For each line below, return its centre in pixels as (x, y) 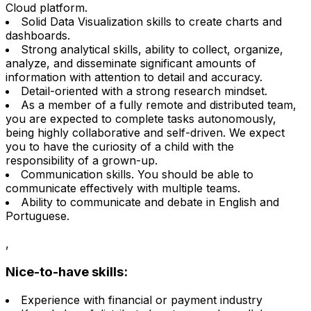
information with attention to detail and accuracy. (134, 77)
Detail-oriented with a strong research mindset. (144, 91)
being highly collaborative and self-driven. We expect (145, 133)
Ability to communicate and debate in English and (150, 202)
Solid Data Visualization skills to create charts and (151, 22)
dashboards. (38, 36)
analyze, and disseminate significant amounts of (131, 64)
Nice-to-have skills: (67, 271)
